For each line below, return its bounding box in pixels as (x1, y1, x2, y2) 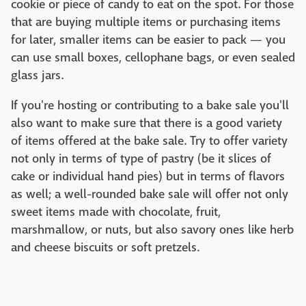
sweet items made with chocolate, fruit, (11, 204, 221, 220)
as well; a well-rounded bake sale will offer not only (11, 186, 288, 202)
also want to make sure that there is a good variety (11, 115, 282, 131)
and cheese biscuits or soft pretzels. (11, 239, 199, 255)
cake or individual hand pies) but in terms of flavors (11, 168, 285, 184)
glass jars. (11, 67, 64, 83)
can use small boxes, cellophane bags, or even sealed (11, 49, 295, 66)
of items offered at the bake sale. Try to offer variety (11, 133, 288, 149)
